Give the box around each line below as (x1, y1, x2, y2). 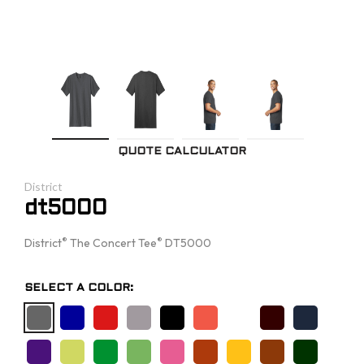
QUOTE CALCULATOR (118, 145, 246, 157)
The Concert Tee (67, 235, 157, 250)
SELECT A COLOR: (24, 282, 133, 293)
